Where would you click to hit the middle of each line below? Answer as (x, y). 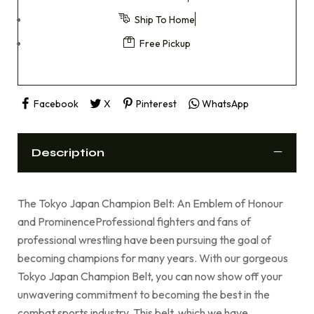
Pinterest (156, 103)
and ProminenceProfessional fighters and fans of (134, 221)
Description (68, 152)
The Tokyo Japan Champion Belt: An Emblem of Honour (150, 203)
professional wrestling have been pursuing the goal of (144, 239)
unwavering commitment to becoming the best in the (144, 294)
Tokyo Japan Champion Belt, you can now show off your (150, 276)
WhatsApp (225, 103)
